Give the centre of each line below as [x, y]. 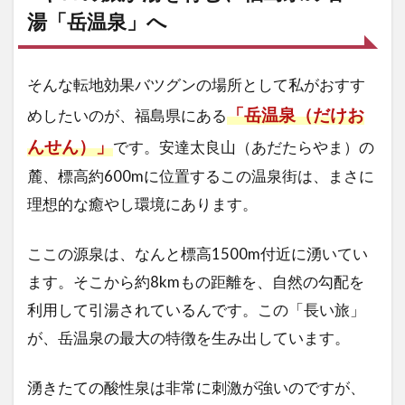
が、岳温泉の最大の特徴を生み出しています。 [188, 338]
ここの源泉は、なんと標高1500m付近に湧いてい [198, 254]
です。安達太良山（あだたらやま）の [244, 147]
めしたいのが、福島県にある [127, 116]
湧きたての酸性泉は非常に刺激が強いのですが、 [196, 388]
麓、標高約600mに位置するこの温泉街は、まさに [201, 176]
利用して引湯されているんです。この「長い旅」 [196, 310]
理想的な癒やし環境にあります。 [142, 204]
